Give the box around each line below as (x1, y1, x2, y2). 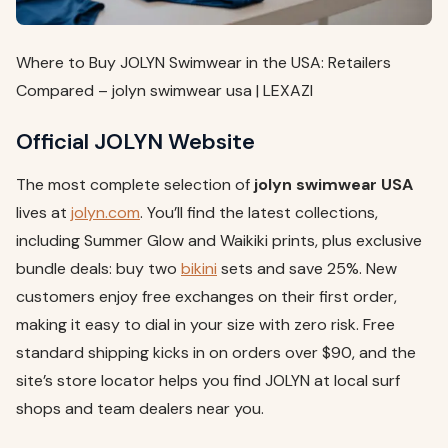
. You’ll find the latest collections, (140, 201, 378, 223)
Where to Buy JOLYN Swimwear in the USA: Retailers (16, 51, 391, 73)
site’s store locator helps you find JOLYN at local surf (16, 369, 400, 391)
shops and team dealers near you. (16, 397, 264, 419)
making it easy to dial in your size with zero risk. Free (16, 313, 395, 335)
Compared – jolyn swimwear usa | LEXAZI (16, 79, 313, 101)
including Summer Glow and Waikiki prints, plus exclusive (16, 229, 422, 251)
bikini (181, 257, 217, 279)
